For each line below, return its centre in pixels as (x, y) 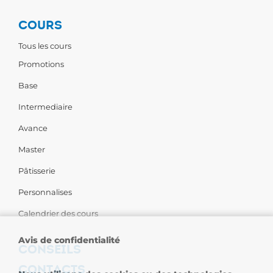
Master (32, 149)
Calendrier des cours (58, 213)
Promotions (41, 64)
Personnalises (45, 192)
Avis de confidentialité (69, 240)
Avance (33, 128)
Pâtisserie (37, 171)
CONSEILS (50, 250)
